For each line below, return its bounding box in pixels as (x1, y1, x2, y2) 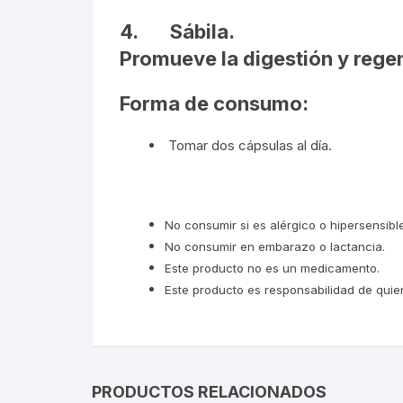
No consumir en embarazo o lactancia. (165, 239, 385, 254)
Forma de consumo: (120, 92, 309, 115)
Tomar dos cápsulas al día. (165, 137, 332, 154)
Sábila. (170, 20, 235, 43)
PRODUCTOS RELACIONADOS (92, 382, 327, 401)
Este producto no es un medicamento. (165, 261, 380, 275)
